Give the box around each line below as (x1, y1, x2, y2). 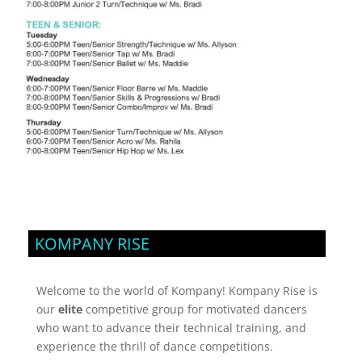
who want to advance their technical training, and (36, 320, 306, 336)
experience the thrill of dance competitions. (36, 339, 276, 355)
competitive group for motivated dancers (82, 301, 307, 318)
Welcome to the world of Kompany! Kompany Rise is (36, 283, 318, 299)
